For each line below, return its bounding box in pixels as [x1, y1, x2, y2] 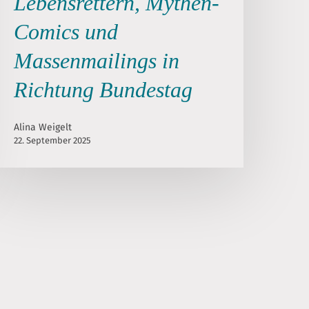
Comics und [14, 19, 119, 44]
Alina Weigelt [14, 121, 72, 133]
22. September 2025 [14, 134, 92, 146]
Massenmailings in [14, 48, 180, 73]
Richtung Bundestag [14, 77, 193, 102]
